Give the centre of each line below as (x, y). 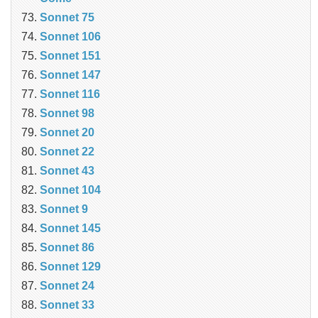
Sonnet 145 (70, 229)
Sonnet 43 (67, 171)
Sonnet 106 (70, 37)
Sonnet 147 (70, 75)
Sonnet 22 (67, 152)
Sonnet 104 (70, 190)
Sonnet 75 (67, 18)
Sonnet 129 (70, 267)
